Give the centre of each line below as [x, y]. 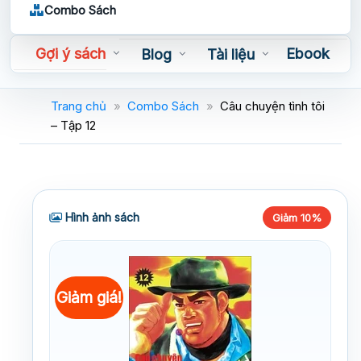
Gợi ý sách [70, 54]
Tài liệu [230, 55]
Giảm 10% [297, 217]
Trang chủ [79, 106]
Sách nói [60, 85]
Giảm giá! [89, 297]
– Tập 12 [73, 125]
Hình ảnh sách [101, 217]
